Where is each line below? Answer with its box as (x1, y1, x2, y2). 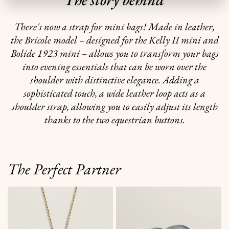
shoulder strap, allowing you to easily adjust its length (11, 100, 218, 113)
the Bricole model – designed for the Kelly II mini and (10, 33, 219, 47)
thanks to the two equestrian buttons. (44, 113, 185, 127)
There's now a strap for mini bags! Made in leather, (14, 20, 215, 34)
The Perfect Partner (8, 159, 121, 179)
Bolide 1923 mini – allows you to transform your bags (10, 47, 219, 60)
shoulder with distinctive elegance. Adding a (30, 73, 199, 87)
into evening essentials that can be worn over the (22, 60, 207, 74)
